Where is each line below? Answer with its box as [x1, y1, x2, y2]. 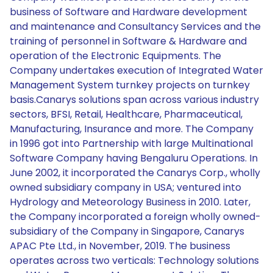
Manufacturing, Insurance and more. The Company [10, 122, 253, 136]
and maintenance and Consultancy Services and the [10, 19, 261, 34]
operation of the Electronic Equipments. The [10, 49, 221, 63]
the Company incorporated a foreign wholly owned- [10, 210, 261, 224]
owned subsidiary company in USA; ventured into [10, 180, 241, 194]
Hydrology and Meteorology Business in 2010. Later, [10, 195, 250, 209]
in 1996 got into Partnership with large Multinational [10, 136, 253, 151]
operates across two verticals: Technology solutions [10, 253, 259, 268]
